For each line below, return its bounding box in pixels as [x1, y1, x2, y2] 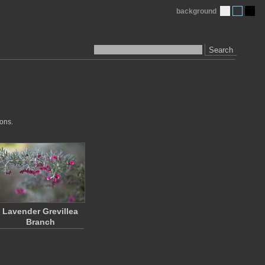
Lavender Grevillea [2, 206, 78, 216]
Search [209, 45, 233, 54]
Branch [25, 217, 55, 227]
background [176, 7, 216, 15]
